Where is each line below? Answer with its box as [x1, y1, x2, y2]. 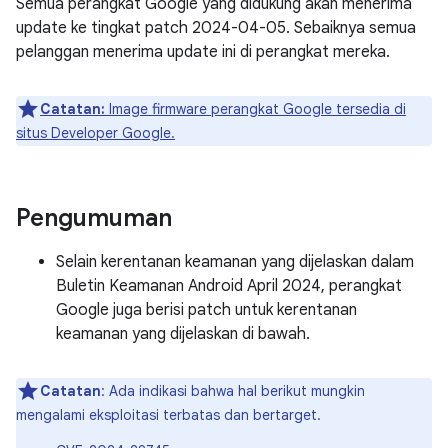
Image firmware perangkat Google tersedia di [105, 100, 406, 118]
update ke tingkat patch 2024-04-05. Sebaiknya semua [16, 18, 416, 38]
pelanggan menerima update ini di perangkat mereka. [16, 42, 390, 62]
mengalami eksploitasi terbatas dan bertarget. [16, 406, 321, 424]
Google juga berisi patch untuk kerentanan [56, 300, 357, 320]
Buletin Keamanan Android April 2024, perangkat [56, 276, 402, 296]
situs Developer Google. [16, 124, 175, 142]
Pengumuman [16, 203, 172, 233]
